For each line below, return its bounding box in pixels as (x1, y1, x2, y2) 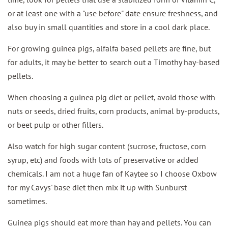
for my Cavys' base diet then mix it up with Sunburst (8, 182, 187, 192)
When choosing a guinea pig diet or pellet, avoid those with (8, 92, 215, 102)
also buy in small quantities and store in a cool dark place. (8, 21, 210, 32)
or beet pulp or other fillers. (8, 119, 103, 130)
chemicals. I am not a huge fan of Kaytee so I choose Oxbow (8, 168, 217, 179)
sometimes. (8, 195, 47, 206)
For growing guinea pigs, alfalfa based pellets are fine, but (8, 43, 211, 53)
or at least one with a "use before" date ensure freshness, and (8, 8, 218, 18)
